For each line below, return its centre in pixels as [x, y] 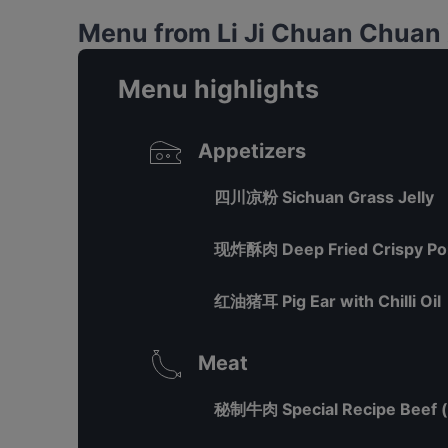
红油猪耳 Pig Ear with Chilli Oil [327, 301]
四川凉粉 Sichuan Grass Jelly [324, 197]
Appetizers [252, 151]
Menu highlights [218, 89]
